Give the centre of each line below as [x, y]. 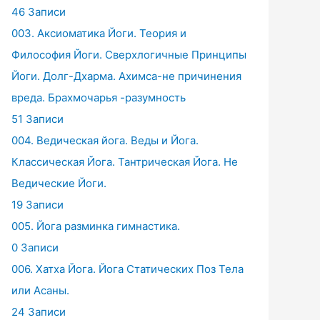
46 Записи [39, 12]
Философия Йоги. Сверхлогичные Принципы [129, 55]
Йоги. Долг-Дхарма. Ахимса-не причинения [126, 76]
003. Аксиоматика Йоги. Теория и [99, 34]
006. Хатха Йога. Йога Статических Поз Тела [127, 269]
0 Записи [35, 248]
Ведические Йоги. [59, 184]
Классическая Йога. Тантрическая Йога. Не [125, 162]
